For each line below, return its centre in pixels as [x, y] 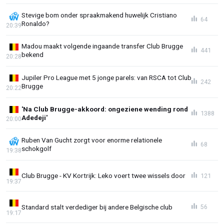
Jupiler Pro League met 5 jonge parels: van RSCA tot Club [106, 77]
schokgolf [36, 149]
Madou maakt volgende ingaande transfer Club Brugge [102, 46]
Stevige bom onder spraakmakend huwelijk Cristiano [99, 15]
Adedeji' [34, 117]
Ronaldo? [35, 23]
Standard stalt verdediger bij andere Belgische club [97, 207]
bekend [32, 55]
